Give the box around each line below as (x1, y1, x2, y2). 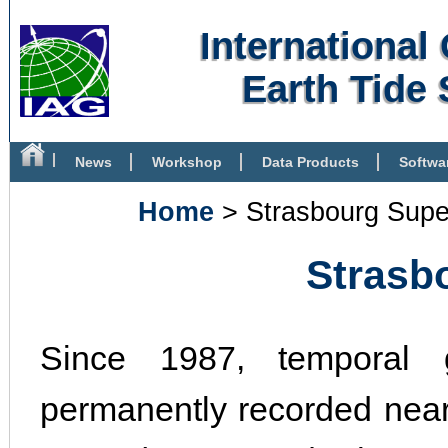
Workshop (152, 154, 222, 170)
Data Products (262, 154, 359, 170)
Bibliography (30, 194, 118, 210)
